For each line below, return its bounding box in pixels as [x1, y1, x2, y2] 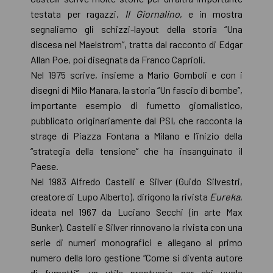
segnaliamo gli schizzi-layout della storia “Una [30, 23, 243, 35]
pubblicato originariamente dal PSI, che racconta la [30, 114, 243, 126]
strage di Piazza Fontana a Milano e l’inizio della [30, 129, 243, 141]
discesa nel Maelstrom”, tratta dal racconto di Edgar [30, 38, 243, 50]
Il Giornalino [125, 7, 180, 19]
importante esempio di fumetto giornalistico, [30, 99, 243, 111]
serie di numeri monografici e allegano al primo [30, 236, 243, 248]
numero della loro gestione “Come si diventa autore [30, 251, 243, 263]
